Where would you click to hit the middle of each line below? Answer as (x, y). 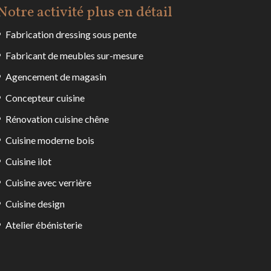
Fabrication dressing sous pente (71, 34)
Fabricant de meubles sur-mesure (74, 55)
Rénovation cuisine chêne (57, 119)
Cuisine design (35, 203)
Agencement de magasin (56, 76)
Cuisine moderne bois (50, 140)
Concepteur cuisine (45, 97)
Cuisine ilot (28, 161)
